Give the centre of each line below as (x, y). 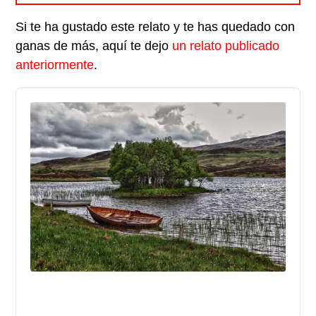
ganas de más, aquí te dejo (94, 46)
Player (32, 108)
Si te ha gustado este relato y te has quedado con (156, 27)
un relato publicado (226, 46)
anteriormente (55, 65)
